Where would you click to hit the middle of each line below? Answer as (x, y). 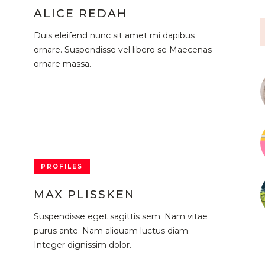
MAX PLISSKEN (84, 194)
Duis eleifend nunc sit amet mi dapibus (114, 35)
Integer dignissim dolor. (82, 245)
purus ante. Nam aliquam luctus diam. (112, 230)
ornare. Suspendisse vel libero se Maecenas (122, 49)
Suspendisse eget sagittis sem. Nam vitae (120, 216)
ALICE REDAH (80, 13)
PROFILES (62, 166)
